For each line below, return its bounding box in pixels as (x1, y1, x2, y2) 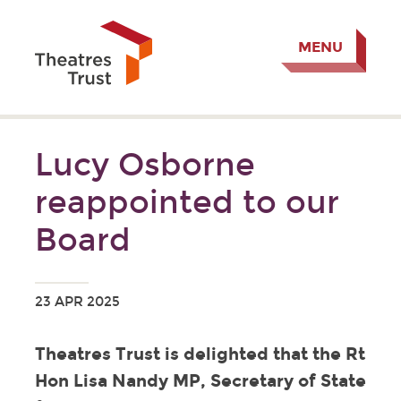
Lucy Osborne (34, 145, 255, 183)
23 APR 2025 (34, 294, 120, 311)
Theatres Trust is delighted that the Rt (34, 344, 365, 365)
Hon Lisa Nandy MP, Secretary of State (34, 371, 366, 392)
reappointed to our (34, 183, 339, 221)
